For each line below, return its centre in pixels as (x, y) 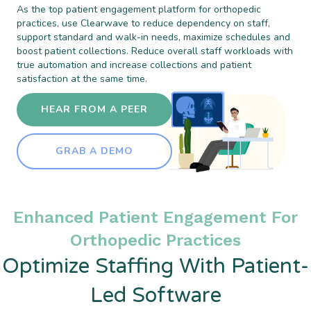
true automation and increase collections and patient (134, 65)
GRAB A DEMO (94, 151)
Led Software (155, 295)
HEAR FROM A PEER (94, 110)
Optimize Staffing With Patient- (155, 266)
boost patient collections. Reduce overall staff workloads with (155, 51)
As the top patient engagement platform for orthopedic (139, 10)
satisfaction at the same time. (82, 79)
